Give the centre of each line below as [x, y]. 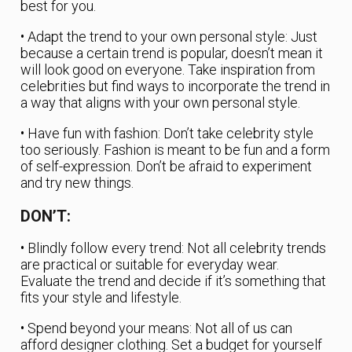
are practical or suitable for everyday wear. [150, 264]
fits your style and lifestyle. [101, 297]
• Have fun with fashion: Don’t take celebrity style [167, 133]
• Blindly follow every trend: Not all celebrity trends [174, 247]
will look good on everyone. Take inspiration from [168, 69]
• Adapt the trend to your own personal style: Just [169, 36]
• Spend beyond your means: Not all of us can [157, 328]
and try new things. [77, 182]
